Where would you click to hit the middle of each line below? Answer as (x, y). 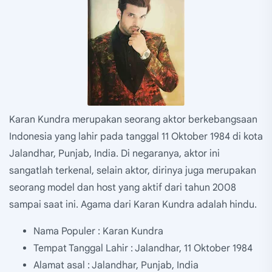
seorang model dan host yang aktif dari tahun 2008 (123, 188)
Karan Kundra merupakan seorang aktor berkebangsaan (133, 120)
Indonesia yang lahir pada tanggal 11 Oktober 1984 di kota (136, 137)
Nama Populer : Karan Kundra (98, 232)
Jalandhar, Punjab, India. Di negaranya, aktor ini (114, 154)
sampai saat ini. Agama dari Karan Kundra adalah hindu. (133, 205)
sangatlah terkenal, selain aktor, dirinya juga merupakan (133, 171)
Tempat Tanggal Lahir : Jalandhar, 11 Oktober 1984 (143, 249)
